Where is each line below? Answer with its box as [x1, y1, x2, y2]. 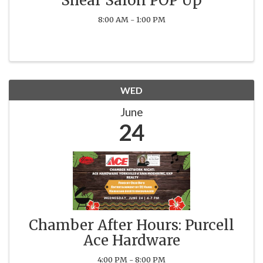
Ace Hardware [83, 231, 180, 249]
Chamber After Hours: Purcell [29, 215, 234, 234]
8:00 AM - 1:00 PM [97, 14, 166, 24]
